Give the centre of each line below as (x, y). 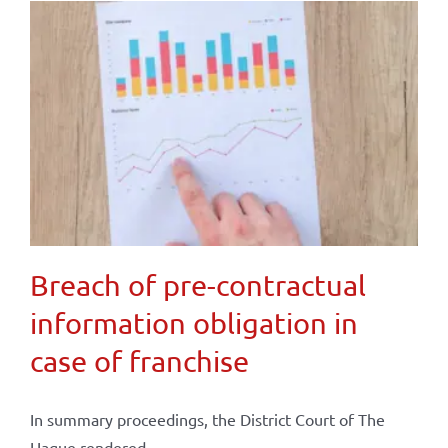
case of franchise (139, 360)
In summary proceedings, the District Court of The (207, 418)
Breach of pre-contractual (197, 284)
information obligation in (193, 322)
